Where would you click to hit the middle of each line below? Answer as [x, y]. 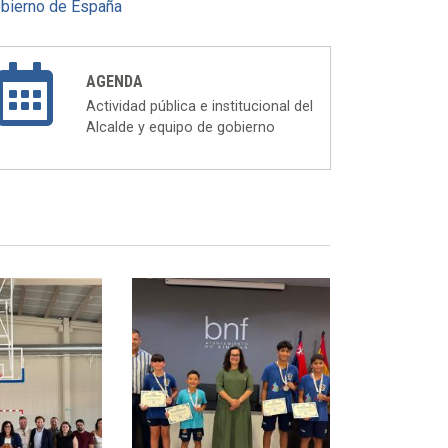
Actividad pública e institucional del [199, 106]
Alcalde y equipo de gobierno [180, 127]
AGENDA [114, 81]
